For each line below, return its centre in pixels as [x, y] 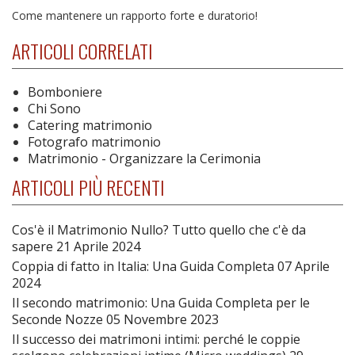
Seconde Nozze [59, 319]
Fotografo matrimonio [94, 141]
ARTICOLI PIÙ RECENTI [88, 187]
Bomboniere [65, 92]
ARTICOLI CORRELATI [82, 50]
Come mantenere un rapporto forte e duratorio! [135, 15]
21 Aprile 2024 [98, 246]
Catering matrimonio [90, 125]
